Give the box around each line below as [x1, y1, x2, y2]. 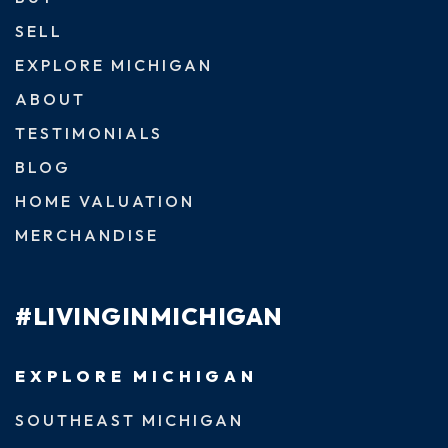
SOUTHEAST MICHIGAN [15, 409, 244, 430]
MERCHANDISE [15, 224, 159, 245]
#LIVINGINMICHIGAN [15, 300, 283, 331]
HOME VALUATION [15, 190, 195, 211]
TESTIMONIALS [15, 122, 163, 143]
